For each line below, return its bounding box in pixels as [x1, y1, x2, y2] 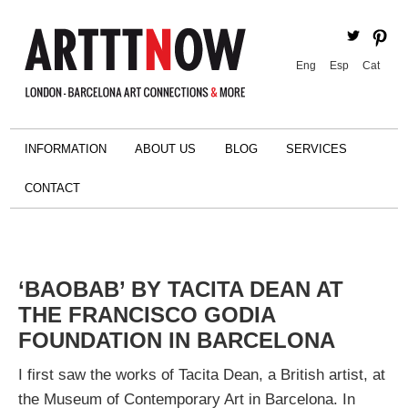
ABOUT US [135, 142, 197, 156]
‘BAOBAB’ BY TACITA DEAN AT [17, 277, 343, 301]
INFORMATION [24, 142, 107, 156]
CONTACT [24, 181, 80, 195]
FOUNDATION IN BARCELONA [17, 328, 335, 352]
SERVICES [286, 142, 348, 156]
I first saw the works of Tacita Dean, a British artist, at [17, 365, 385, 383]
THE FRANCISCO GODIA [17, 302, 275, 327]
